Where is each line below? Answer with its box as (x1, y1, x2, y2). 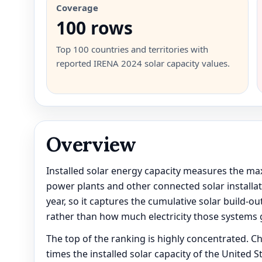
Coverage (56, 1, 98, 13)
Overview (46, 131, 136, 157)
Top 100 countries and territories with (56, 43, 208, 55)
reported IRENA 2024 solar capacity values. (56, 57, 230, 69)
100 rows (56, 15, 133, 40)
